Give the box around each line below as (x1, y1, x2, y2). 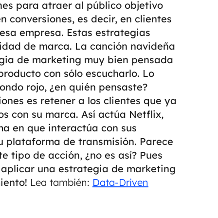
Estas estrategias (67, 26, 150, 38)
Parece (140, 135, 173, 147)
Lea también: (27, 176, 92, 188)
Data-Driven (92, 176, 148, 188)
